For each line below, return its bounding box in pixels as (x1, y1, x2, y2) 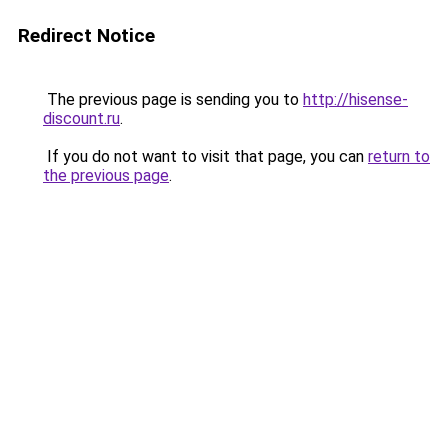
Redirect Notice (18, 24, 155, 47)
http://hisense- (303, 90, 408, 109)
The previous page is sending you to (43, 90, 303, 109)
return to (368, 147, 430, 166)
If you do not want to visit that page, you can (43, 147, 368, 166)
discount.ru (43, 109, 120, 128)
